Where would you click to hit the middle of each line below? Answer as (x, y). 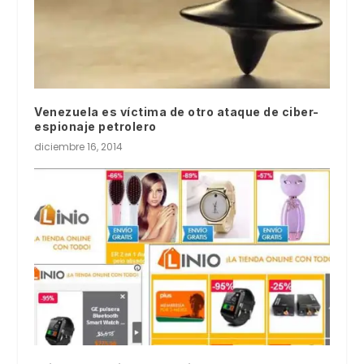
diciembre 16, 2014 (79, 147)
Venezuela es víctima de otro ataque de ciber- (177, 112)
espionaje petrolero (95, 127)
